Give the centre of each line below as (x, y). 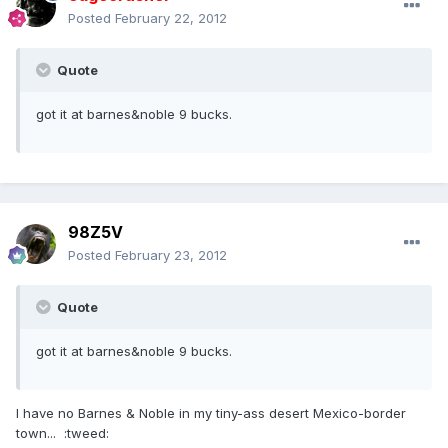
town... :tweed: (62, 433)
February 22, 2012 (171, 18)
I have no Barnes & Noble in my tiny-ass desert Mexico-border (211, 413)
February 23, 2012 (171, 255)
